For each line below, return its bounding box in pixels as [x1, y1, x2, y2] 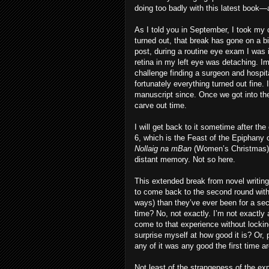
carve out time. [134, 101, 187, 110]
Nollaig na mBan [134, 144, 194, 153]
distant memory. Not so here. [134, 155, 235, 164]
